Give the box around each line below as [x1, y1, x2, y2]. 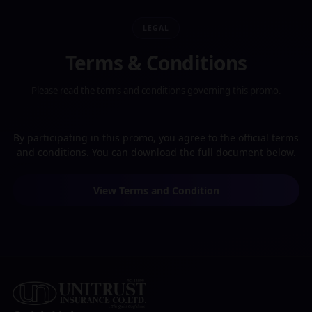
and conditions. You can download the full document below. [16, 146, 296, 159]
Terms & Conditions [65, 49, 247, 76]
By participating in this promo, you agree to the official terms [13, 131, 299, 144]
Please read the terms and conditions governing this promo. [31, 84, 281, 97]
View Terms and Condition [93, 183, 219, 197]
